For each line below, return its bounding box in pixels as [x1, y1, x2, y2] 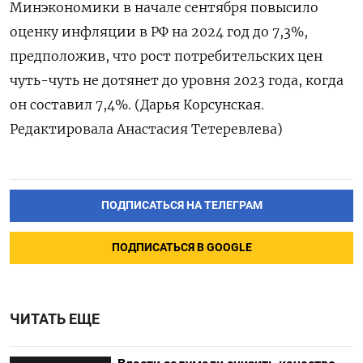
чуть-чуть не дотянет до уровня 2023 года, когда [10, 72, 344, 88]
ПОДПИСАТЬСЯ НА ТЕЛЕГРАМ [100, 198, 263, 212]
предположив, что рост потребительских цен [10, 48, 322, 64]
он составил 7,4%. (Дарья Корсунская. [10, 96, 264, 113]
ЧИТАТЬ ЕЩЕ [10, 310, 100, 327]
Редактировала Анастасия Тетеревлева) [10, 121, 283, 137]
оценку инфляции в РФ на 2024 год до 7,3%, [10, 23, 308, 40]
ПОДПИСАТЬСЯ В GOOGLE [111, 240, 252, 254]
